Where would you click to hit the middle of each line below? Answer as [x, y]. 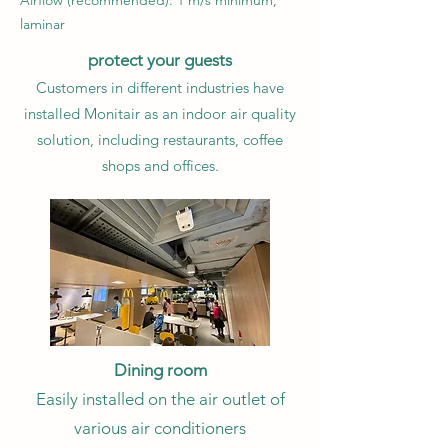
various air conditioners [160, 428]
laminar [42, 24]
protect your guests [160, 60]
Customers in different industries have [160, 87]
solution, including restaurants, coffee [160, 139]
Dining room [160, 370]
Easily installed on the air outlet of [160, 399]
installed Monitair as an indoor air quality [160, 113]
